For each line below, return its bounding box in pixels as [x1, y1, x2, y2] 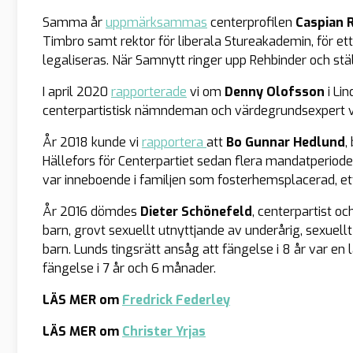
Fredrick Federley [122, 291, 230, 308]
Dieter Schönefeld [140, 203, 252, 220]
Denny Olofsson [225, 83, 325, 100]
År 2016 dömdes [43, 203, 140, 220]
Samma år [43, 13, 106, 31]
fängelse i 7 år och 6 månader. [43, 259, 216, 277]
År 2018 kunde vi [43, 133, 142, 150]
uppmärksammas [106, 13, 207, 31]
